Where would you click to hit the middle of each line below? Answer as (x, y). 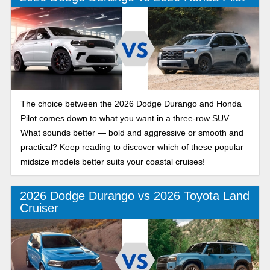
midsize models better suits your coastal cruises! (112, 161)
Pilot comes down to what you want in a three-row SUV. (125, 118)
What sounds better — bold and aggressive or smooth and (132, 132)
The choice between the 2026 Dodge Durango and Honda (131, 103)
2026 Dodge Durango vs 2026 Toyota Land (134, 196)
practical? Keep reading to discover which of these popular (132, 147)
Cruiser (39, 208)
